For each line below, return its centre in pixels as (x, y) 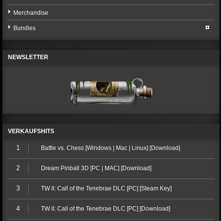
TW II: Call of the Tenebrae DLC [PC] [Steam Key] (106, 188)
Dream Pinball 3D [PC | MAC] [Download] (96, 168)
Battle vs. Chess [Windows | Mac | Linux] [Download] (110, 148)
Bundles (25, 28)
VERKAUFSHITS (31, 131)
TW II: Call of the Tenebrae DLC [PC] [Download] (105, 209)
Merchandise (31, 13)
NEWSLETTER (28, 57)
